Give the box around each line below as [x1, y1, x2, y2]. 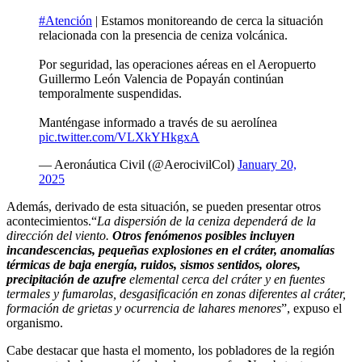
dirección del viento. [6, 228, 112, 242]
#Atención [39, 13, 92, 27]
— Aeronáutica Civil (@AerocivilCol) [39, 157, 238, 171]
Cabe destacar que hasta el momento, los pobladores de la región [6, 343, 335, 357]
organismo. [6, 315, 63, 330]
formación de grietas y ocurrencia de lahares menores [6, 301, 281, 315]
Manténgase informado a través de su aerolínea [39, 115, 277, 129]
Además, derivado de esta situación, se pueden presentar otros [6, 199, 321, 213]
